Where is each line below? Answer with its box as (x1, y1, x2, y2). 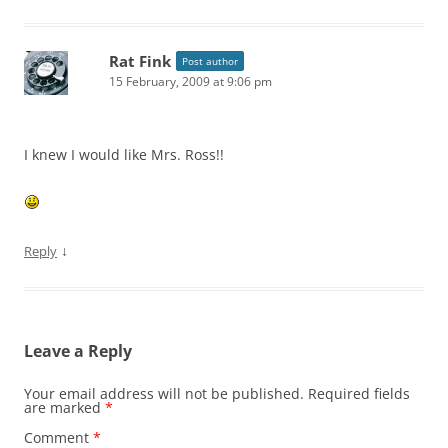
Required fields (308, 383, 410, 403)
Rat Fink (109, 50, 171, 71)
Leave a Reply (24, 339, 132, 362)
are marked (24, 397, 105, 417)
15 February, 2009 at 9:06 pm (109, 72, 272, 90)
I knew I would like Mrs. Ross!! (24, 144, 224, 164)
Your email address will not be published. (24, 383, 304, 403)
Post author (182, 53, 238, 68)
